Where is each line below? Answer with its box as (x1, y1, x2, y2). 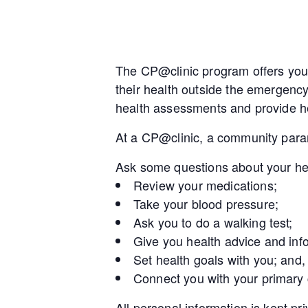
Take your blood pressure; (133, 195, 278, 212)
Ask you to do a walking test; (133, 213, 293, 231)
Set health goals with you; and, (133, 250, 305, 268)
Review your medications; (133, 176, 277, 194)
